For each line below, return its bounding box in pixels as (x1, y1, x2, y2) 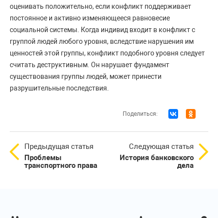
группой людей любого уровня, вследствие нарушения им (10, 37, 194, 45)
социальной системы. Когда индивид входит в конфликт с (10, 25, 195, 34)
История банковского (120, 153, 194, 162)
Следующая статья (129, 142, 194, 151)
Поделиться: (123, 110, 158, 117)
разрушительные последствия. (10, 84, 109, 92)
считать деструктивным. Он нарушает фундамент (10, 60, 169, 69)
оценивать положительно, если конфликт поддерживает (10, 2, 191, 10)
